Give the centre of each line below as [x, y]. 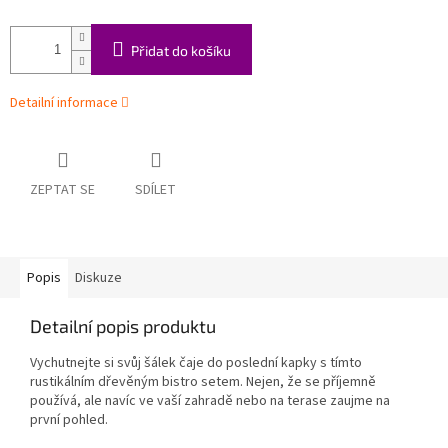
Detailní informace [64, 103]
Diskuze [98, 278]
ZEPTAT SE [62, 190]
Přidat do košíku [181, 51]
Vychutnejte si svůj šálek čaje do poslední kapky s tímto [196, 363]
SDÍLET [155, 190]
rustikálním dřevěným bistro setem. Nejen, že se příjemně [203, 382]
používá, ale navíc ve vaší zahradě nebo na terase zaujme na [210, 401]
